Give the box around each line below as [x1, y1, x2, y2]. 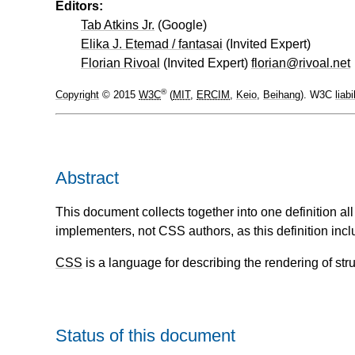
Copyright [55, 89, 99, 101]
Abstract [55, 167, 119, 188]
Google [162, 18, 203, 32]
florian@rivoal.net [251, 56, 350, 71]
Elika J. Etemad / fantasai [81, 37, 223, 52]
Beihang [263, 89, 300, 101]
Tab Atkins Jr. [81, 18, 155, 32]
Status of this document [55, 326, 235, 346]
